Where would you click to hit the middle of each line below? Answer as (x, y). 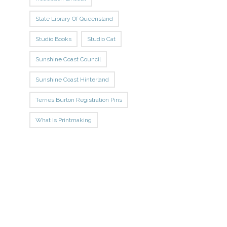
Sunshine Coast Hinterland (72, 79)
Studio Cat (102, 39)
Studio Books (54, 39)
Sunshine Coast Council (68, 59)
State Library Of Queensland (74, 18)
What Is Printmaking (64, 120)
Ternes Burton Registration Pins (79, 100)
